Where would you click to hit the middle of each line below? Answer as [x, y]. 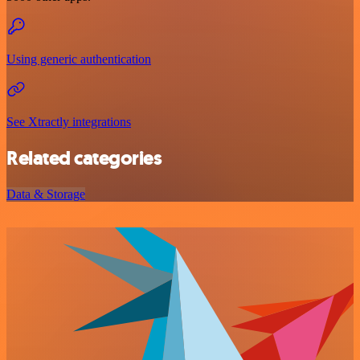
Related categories [84, 159]
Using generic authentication [79, 59]
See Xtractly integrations [69, 122]
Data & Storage [46, 194]
